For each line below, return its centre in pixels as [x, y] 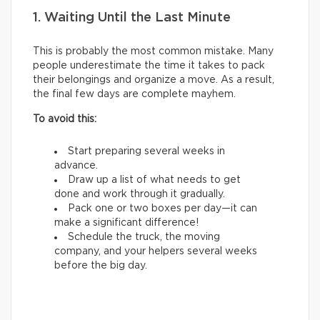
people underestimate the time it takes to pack [149, 66]
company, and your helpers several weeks [156, 252]
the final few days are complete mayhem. [134, 95]
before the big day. [101, 266]
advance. [76, 166]
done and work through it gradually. [140, 195]
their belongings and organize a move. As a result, [154, 80]
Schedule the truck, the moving [144, 237]
